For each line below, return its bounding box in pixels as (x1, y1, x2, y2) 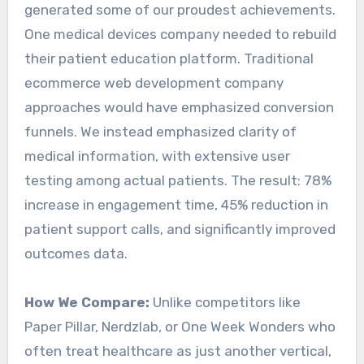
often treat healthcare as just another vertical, (24, 343, 331, 360)
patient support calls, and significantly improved (24, 221, 336, 238)
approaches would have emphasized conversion (24, 99, 334, 116)
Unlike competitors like (149, 294, 301, 311)
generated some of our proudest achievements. (24, 2, 336, 19)
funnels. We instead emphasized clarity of (24, 123, 297, 141)
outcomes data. (24, 245, 128, 262)
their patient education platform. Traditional (24, 50, 314, 67)
